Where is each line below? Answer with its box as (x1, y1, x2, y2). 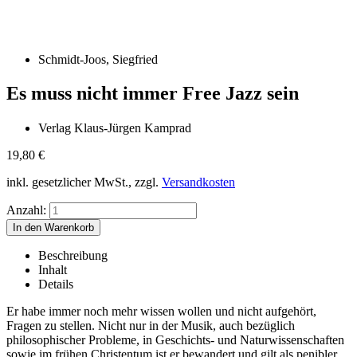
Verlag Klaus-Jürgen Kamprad (38, 121, 191, 135)
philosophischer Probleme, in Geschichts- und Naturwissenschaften (6, 333, 344, 347)
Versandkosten (162, 175, 235, 190)
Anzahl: (6, 203, 46, 218)
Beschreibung (38, 249, 108, 263)
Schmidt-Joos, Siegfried (38, 53, 158, 66)
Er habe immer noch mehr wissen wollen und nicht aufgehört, (6, 304, 316, 319)
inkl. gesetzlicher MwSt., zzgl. (6, 175, 162, 190)
